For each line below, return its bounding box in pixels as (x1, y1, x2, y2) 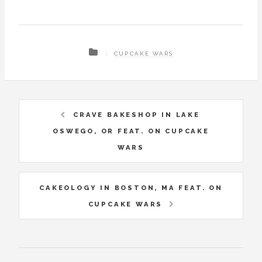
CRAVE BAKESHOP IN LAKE (73, 111, 200, 119)
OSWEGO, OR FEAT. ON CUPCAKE (53, 127, 209, 136)
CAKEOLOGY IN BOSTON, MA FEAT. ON (39, 183, 223, 192)
